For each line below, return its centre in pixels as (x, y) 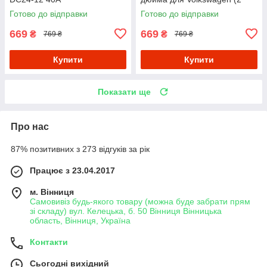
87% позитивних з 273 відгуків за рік (80, 149)
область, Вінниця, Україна (80, 220)
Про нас (30, 126)
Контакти (49, 242)
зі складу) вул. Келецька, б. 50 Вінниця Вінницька (126, 211)
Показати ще (124, 91)
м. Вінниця (52, 192)
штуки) (153, 9)
